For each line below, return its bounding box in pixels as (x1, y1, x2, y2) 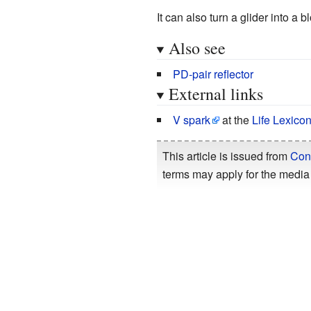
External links (168, 82, 263, 105)
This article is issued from (162, 147, 290, 164)
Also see (168, 36, 226, 59)
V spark (172, 111, 210, 128)
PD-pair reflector (172, 65, 253, 82)
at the (219, 111, 252, 128)
